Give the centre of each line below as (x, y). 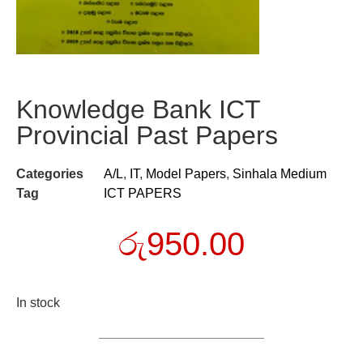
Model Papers (186, 174)
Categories (50, 174)
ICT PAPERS (143, 194)
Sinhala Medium (280, 174)
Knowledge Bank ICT (138, 110)
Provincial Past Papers (147, 136)
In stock (38, 302)
